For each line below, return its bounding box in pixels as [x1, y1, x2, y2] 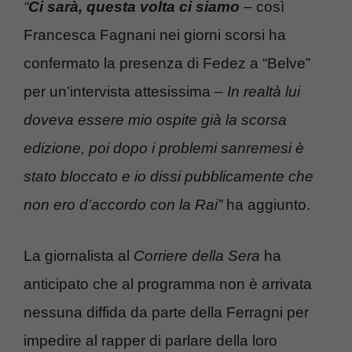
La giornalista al [24, 247, 134, 264]
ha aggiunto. [222, 196, 310, 214]
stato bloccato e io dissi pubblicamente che [24, 168, 313, 185]
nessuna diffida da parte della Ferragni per [24, 303, 309, 321]
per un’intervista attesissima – [24, 83, 227, 101]
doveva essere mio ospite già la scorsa [24, 112, 287, 129]
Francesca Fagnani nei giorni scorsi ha [24, 27, 286, 44]
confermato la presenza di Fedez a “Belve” [24, 55, 310, 72]
